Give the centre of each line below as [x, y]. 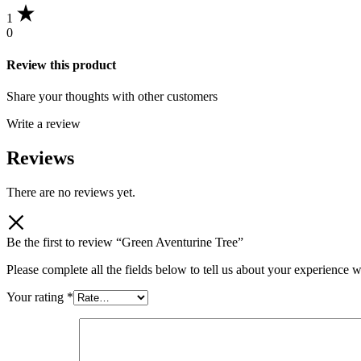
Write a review [44, 123]
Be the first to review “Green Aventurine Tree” [125, 242]
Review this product [61, 64]
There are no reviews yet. [71, 192]
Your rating [37, 297]
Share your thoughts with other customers [112, 96]
